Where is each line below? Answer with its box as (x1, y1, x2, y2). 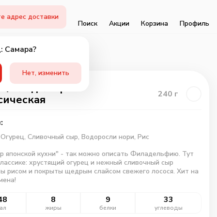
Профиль (180, 18, 209, 28)
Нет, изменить (22, 68, 69, 77)
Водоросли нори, (81, 132, 138, 141)
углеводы (154, 204, 183, 212)
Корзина (141, 18, 168, 28)
